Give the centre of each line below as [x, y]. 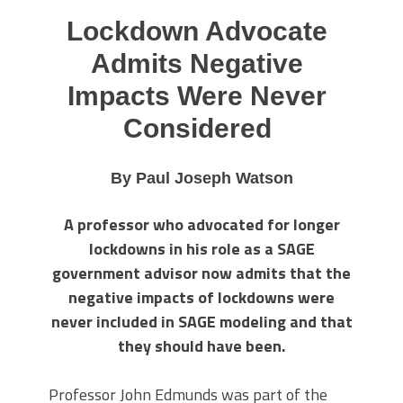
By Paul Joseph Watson [201, 178]
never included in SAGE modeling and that [201, 321]
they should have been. [201, 345]
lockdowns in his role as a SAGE [201, 248]
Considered [197, 128]
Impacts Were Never [197, 96]
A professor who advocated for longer [201, 224]
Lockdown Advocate [197, 31]
